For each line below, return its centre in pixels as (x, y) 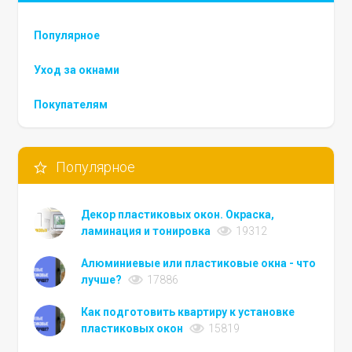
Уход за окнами (77, 70)
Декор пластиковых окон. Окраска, (178, 215)
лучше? (102, 280)
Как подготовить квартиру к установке (188, 312)
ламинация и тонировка (146, 231)
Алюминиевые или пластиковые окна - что (199, 264)
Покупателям (71, 105)
